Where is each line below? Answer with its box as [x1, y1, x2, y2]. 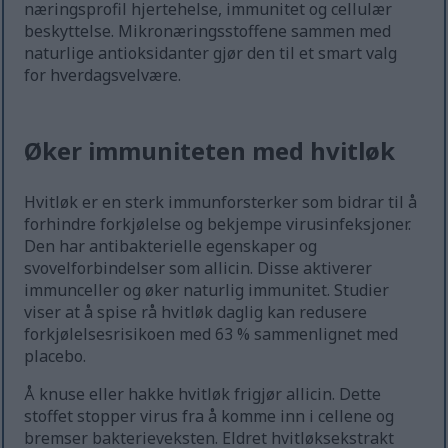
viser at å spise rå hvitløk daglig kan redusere [24, 301, 368, 324]
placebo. [24, 345, 87, 368]
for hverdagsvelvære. [24, 64, 182, 87]
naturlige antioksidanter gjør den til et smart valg [24, 42, 398, 65]
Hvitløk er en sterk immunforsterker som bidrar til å [24, 191, 418, 214]
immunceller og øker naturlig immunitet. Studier [24, 279, 390, 302]
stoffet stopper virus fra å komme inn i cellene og [24, 405, 395, 428]
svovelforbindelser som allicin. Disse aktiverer [24, 257, 373, 280]
